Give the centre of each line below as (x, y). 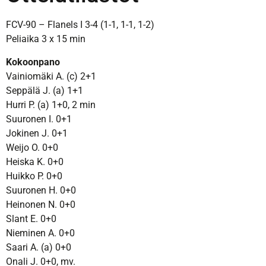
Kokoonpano (33, 62)
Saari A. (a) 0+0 (39, 247)
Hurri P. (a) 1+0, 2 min (51, 104)
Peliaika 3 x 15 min (46, 39)
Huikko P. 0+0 (34, 176)
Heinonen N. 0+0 (41, 204)
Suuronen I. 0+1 (39, 119)
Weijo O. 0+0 (32, 147)
